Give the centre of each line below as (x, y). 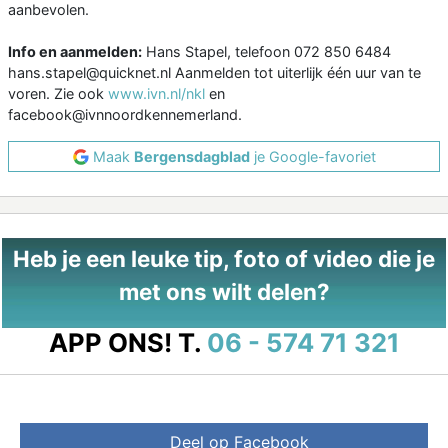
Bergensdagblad (191, 157)
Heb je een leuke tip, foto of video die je (224, 259)
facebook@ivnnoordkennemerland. (125, 115)
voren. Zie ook (58, 94)
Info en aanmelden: (75, 52)
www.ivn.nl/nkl (156, 94)
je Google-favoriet (312, 157)
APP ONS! (110, 343)
